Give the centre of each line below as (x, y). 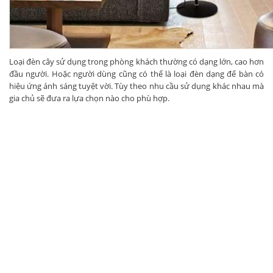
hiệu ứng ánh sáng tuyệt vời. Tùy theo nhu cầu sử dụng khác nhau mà (136, 86)
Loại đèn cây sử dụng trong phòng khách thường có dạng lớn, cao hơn (136, 61)
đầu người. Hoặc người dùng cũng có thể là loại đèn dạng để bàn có (136, 73)
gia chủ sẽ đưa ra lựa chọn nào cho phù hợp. (89, 98)
